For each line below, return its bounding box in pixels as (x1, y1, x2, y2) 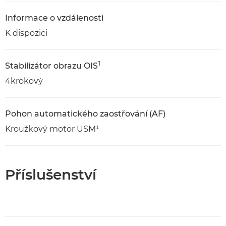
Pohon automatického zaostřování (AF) (5, 109, 165, 119)
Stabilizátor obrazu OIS (5, 61, 98, 71)
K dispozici (5, 28, 47, 38)
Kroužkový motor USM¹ (5, 124, 99, 134)
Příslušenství (5, 166, 96, 183)
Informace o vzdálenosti (5, 13, 103, 23)
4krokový (5, 76, 43, 86)
